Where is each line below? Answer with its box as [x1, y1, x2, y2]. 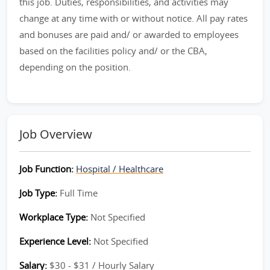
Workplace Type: [19, 211, 90, 223]
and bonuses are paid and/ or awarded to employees [19, 28, 239, 40]
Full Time [60, 187, 98, 199]
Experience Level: [19, 235, 93, 247]
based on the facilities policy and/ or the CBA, [19, 45, 207, 57]
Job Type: [19, 187, 60, 199]
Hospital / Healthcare [76, 163, 163, 175]
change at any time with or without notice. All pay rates [19, 12, 248, 24]
